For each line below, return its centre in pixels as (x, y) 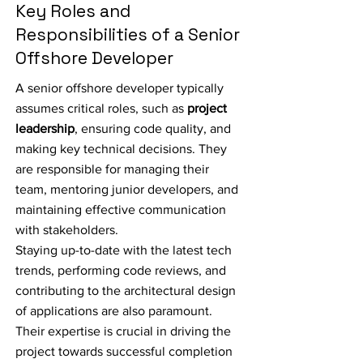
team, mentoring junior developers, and (127, 189)
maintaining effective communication (121, 209)
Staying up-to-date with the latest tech (124, 250)
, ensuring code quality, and (153, 128)
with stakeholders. (67, 230)
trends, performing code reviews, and (121, 270)
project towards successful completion (124, 351)
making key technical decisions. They (121, 149)
